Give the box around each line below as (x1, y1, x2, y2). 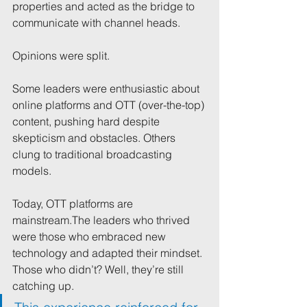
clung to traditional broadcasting (12, 147, 175, 161)
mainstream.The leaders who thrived (12, 212, 193, 227)
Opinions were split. (12, 48, 110, 62)
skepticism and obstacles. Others (12, 130, 178, 145)
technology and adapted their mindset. (12, 245, 205, 260)
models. (12, 163, 51, 177)
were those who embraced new (12, 229, 169, 243)
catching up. (12, 278, 74, 293)
